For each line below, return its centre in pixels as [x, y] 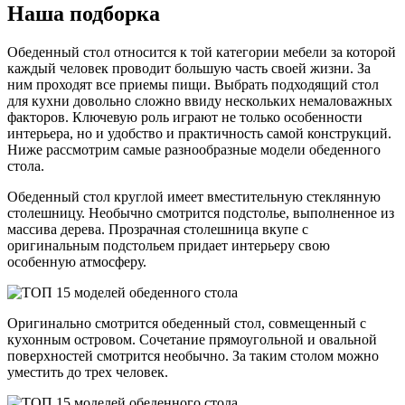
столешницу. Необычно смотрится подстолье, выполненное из [201, 213]
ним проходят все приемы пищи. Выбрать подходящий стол [193, 85]
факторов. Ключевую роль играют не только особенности [185, 118]
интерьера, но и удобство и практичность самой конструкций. [199, 134]
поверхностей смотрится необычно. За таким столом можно [193, 356]
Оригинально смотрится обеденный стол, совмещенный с [187, 324]
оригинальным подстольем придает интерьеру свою [169, 246]
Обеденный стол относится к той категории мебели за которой [202, 52]
